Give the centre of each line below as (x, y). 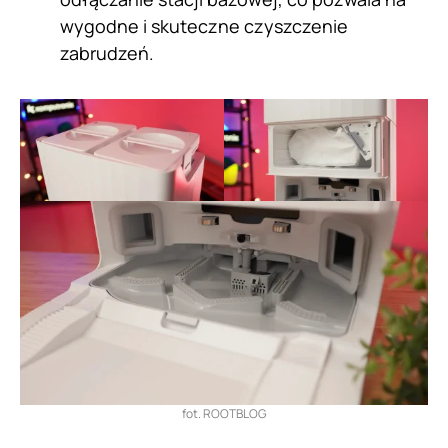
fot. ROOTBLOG (224, 414)
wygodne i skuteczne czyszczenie (204, 26)
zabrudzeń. (107, 53)
